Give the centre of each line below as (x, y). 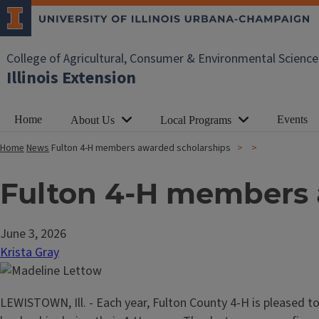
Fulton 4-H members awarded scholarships (141, 148)
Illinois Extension (71, 78)
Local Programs (196, 120)
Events (292, 119)
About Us (93, 120)
